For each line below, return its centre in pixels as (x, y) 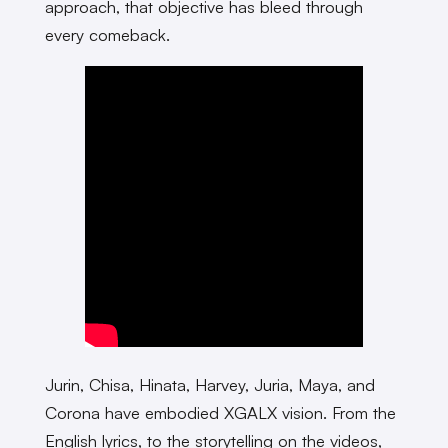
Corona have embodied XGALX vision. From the (220, 413)
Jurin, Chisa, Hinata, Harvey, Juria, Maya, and (209, 385)
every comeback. (112, 34)
